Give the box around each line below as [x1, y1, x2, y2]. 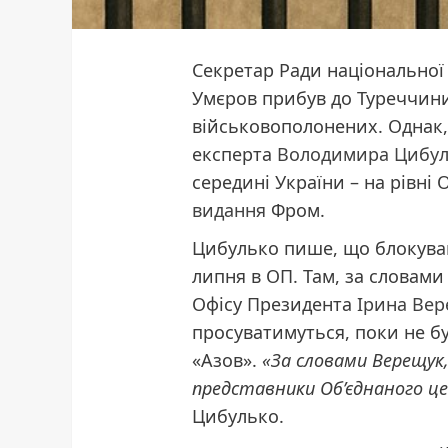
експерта [192, 141, 278, 166]
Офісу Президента [192, 291, 358, 316]
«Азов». [192, 347, 263, 372]
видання [192, 197, 267, 222]
